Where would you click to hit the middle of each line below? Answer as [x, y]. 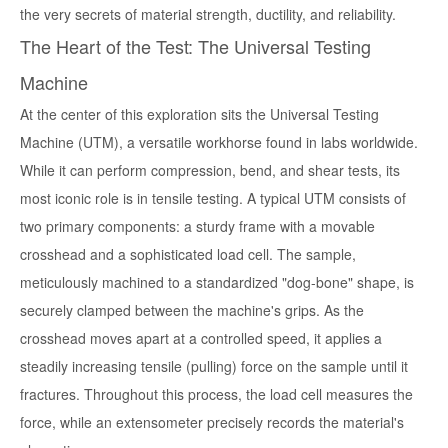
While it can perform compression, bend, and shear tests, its [210, 170]
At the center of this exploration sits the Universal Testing [199, 114]
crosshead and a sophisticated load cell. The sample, [188, 254]
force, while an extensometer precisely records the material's [212, 422]
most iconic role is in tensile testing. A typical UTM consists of [213, 198]
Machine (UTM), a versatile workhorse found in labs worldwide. [219, 142]
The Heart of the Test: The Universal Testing [195, 46]
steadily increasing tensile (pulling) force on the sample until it [214, 366]
